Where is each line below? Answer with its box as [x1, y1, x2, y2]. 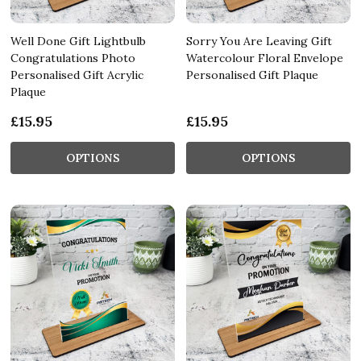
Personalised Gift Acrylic [10, 67, 143, 82]
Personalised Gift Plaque [186, 67, 318, 82]
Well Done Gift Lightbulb [10, 33, 146, 48]
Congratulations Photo [10, 50, 135, 65]
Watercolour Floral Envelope [186, 50, 343, 65]
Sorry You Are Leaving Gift [186, 33, 332, 48]
